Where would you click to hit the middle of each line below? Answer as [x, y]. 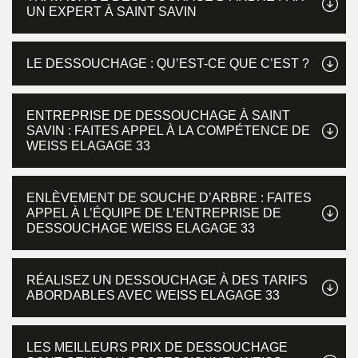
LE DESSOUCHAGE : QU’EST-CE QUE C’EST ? [168, 64]
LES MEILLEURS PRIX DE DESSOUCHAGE [157, 347]
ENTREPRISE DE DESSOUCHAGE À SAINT [158, 115]
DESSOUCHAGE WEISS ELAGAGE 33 [141, 228]
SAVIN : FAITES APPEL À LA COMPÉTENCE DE [168, 131]
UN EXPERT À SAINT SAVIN [111, 12]
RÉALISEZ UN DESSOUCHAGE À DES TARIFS [167, 280]
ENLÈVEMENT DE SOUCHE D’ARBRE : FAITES [169, 198]
